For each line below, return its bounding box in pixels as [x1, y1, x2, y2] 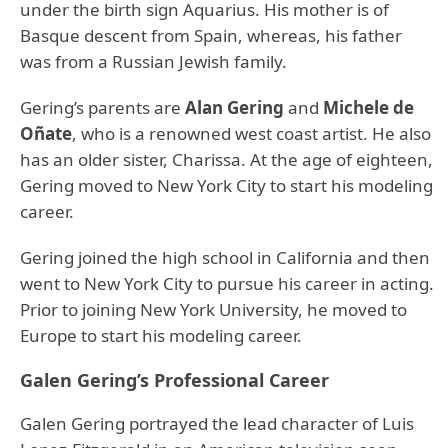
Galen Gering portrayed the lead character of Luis [20, 412, 414, 435]
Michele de [319, 96, 414, 119]
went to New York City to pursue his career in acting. [20, 272, 434, 295]
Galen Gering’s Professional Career [20, 368, 329, 392]
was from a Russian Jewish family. [20, 50, 295, 73]
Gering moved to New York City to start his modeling [20, 174, 433, 197]
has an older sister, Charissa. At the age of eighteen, [20, 148, 433, 171]
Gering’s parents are [20, 96, 185, 119]
